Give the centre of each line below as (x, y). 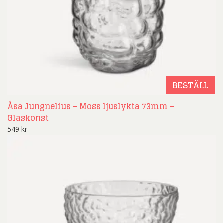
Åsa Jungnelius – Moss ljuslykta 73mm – (91, 106)
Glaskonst (28, 118)
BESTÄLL (190, 85)
